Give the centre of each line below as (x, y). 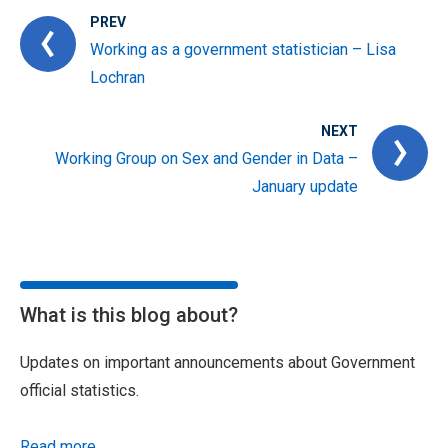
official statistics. (79, 390)
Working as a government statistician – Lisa (243, 49)
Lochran (117, 77)
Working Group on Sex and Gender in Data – (206, 158)
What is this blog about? (129, 315)
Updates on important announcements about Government (217, 362)
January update (305, 186)
